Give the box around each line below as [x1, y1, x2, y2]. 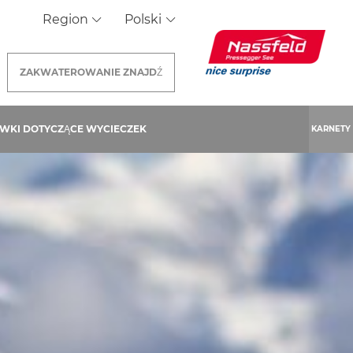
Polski [124, 12, 165, 27]
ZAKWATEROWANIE [20, 66, 123, 78]
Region [42, 12, 91, 27]
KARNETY [311, 124, 351, 134]
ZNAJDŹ [123, 66, 162, 78]
